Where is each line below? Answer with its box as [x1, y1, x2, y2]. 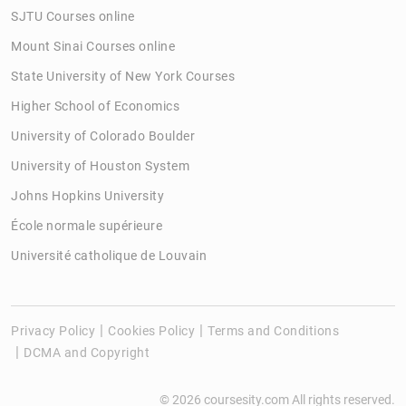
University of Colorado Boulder [11, 128, 195, 143]
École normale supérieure [11, 217, 162, 233]
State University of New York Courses [11, 68, 235, 83]
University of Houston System [11, 158, 189, 173]
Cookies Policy [108, 323, 195, 338]
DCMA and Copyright [24, 344, 150, 360]
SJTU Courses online [11, 8, 135, 24]
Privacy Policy [11, 323, 95, 338]
